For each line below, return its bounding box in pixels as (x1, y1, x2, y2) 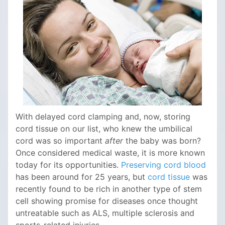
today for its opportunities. (16, 160, 121, 170)
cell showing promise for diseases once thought (16, 196, 198, 206)
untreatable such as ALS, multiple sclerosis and (16, 208, 194, 218)
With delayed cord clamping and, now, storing (16, 111, 190, 122)
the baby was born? (123, 136, 201, 146)
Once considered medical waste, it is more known (16, 148, 205, 158)
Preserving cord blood (121, 160, 206, 170)
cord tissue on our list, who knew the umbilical (16, 124, 192, 134)
